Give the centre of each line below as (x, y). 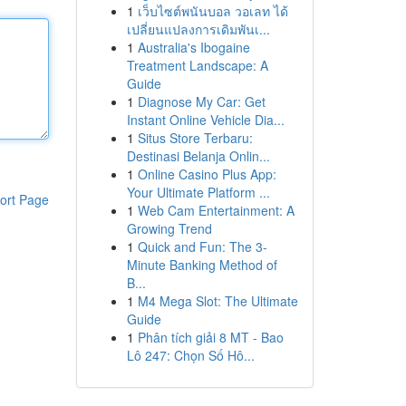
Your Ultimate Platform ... (198, 192)
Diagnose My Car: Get (201, 101)
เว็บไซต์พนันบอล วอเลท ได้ (213, 11)
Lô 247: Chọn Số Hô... (190, 355)
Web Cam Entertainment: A (216, 210)
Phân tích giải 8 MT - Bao (210, 337)
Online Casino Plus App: (207, 174)
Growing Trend (169, 228)
